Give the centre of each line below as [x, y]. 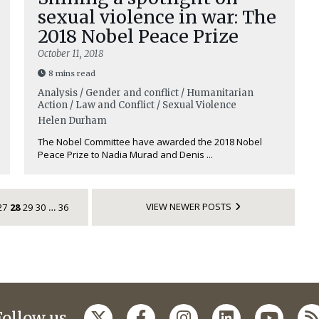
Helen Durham [72, 121]
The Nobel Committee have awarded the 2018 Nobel [150, 142]
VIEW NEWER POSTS [188, 206]
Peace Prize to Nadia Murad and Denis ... [125, 155]
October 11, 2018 [70, 54]
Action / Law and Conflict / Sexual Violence [137, 105]
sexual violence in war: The [157, 17]
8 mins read [72, 73]
